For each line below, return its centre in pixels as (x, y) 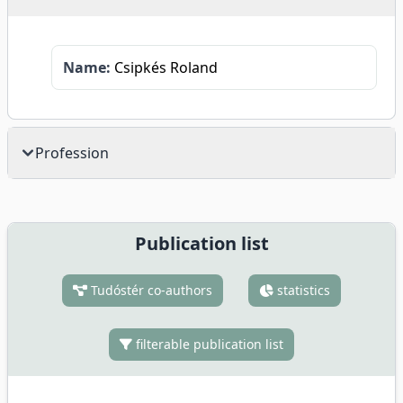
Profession (72, 153)
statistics (302, 290)
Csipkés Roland (164, 67)
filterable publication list (208, 344)
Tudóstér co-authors (150, 290)
